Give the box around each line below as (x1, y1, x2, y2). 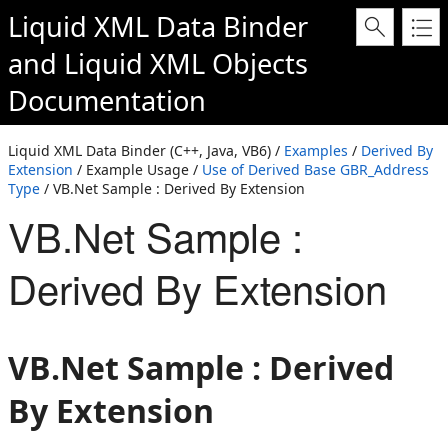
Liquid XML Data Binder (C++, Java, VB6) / (8, 141, 284, 160)
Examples (284, 141, 348, 160)
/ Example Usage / (73, 160, 202, 179)
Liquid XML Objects (64, 45, 308, 82)
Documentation (8, 82, 206, 119)
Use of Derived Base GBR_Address (202, 160, 429, 179)
